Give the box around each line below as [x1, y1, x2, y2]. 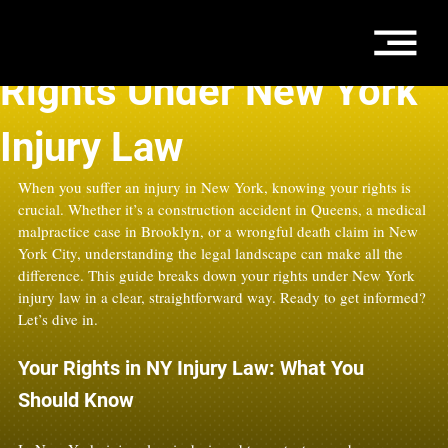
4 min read [60, 44, 110, 60]
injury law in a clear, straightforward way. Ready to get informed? [18, 287, 430, 307]
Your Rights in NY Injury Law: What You [18, 356, 369, 380]
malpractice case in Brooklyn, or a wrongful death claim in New [18, 221, 422, 241]
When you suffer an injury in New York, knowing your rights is [18, 177, 415, 197]
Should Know [18, 388, 134, 412]
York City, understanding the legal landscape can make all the [18, 243, 407, 263]
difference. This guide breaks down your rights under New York [18, 265, 419, 285]
